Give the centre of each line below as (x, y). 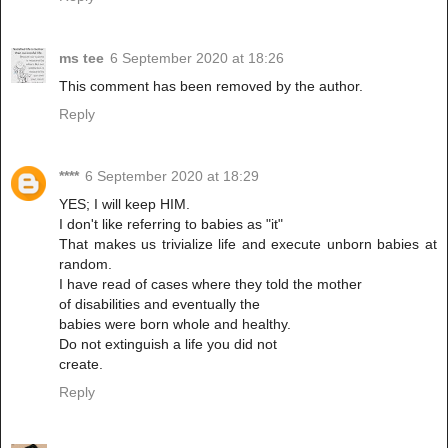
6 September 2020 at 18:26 (197, 58)
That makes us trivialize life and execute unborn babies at (248, 244)
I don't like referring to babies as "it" (171, 224)
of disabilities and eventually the (159, 304)
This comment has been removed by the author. (211, 86)
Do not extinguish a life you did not (168, 344)
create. (81, 364)
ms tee (81, 58)
